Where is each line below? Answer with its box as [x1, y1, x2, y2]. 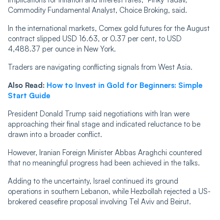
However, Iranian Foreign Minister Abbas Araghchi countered [8, 148, 202, 158]
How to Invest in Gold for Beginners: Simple [47, 81, 202, 90]
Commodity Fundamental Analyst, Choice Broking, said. [8, 5, 187, 15]
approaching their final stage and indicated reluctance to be [8, 119, 200, 129]
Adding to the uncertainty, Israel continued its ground [8, 176, 178, 186]
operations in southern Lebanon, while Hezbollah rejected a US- [8, 187, 211, 196]
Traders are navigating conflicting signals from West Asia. [8, 62, 192, 72]
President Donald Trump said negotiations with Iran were [8, 109, 190, 119]
